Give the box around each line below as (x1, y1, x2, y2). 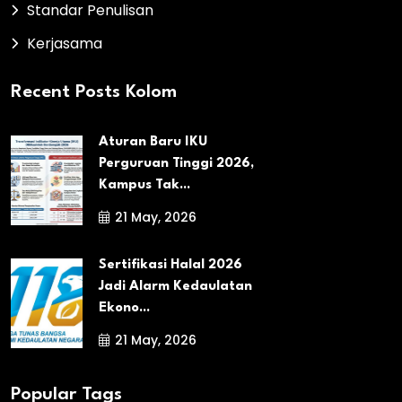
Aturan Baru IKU (99, 135, 207, 150)
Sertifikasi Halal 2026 (99, 258, 242, 272)
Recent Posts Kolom (11, 83, 177, 102)
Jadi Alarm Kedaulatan (99, 279, 252, 293)
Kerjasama (27, 32, 102, 54)
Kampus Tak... (99, 179, 190, 193)
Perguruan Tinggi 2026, (99, 157, 254, 171)
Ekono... (99, 301, 150, 315)
